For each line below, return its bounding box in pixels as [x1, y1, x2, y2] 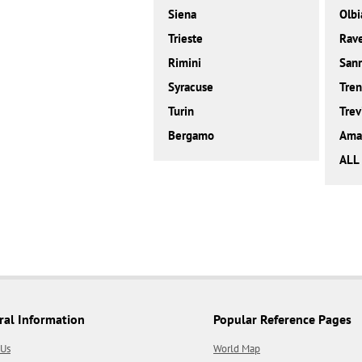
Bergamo [168, 128, 215, 144]
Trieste [168, 31, 204, 47]
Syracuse [168, 79, 214, 95]
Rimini [168, 55, 202, 71]
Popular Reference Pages [213, 311, 351, 328]
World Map [213, 342, 260, 356]
